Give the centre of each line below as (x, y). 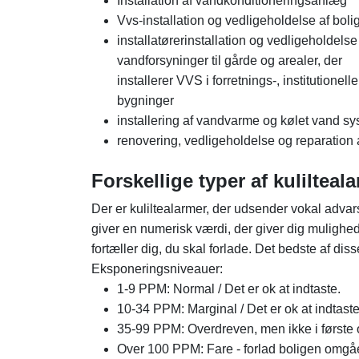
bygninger (145, 101)
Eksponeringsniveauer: (157, 269)
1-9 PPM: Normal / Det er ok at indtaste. (229, 289)
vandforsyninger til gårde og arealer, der (230, 61)
